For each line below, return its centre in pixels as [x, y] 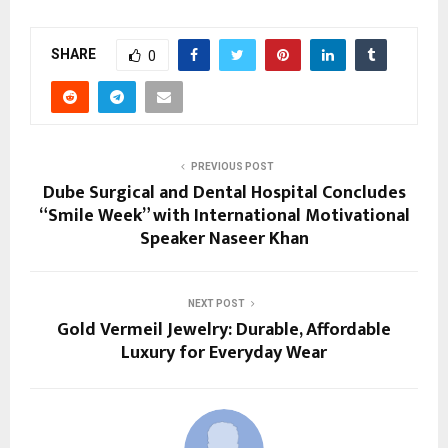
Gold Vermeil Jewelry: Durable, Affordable [224, 330]
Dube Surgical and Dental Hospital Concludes [224, 193]
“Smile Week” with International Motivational [224, 216]
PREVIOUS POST [232, 167]
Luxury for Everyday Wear [224, 353]
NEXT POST [216, 304]
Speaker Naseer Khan [224, 239]
